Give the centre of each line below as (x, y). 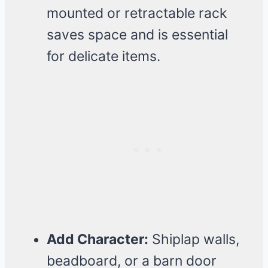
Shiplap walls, (194, 240)
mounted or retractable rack (137, 13)
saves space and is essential (137, 35)
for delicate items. (103, 57)
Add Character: (98, 240)
